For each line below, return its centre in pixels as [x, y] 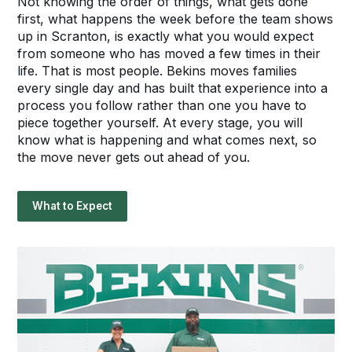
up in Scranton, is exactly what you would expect [166, 37]
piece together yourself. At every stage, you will [160, 123]
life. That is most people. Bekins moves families [158, 71]
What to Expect [73, 206]
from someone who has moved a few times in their [169, 54]
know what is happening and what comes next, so [167, 140]
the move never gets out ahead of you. [134, 158]
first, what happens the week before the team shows [176, 19]
